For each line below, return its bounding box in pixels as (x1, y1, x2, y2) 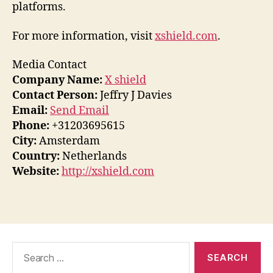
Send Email (50, 104, 109, 118)
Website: (12, 165, 59, 179)
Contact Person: (12, 88, 97, 103)
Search (7, 241, 41, 254)
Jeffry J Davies (97, 88, 172, 103)
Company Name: (12, 73, 102, 88)
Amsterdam (37, 134, 100, 149)
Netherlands (60, 149, 127, 164)
